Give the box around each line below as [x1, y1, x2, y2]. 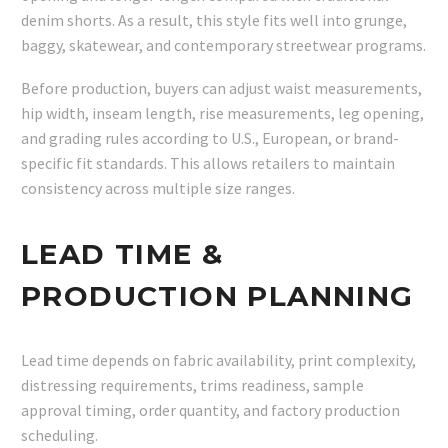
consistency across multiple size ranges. [21, 178, 295, 199]
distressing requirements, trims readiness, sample [21, 375, 364, 396]
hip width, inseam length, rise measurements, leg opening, [21, 103, 424, 124]
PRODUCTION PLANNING [21, 278, 414, 313]
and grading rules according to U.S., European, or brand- [21, 128, 399, 149]
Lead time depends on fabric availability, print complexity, [21, 350, 416, 371]
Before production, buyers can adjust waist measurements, [21, 78, 422, 99]
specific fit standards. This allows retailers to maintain [21, 153, 395, 174]
